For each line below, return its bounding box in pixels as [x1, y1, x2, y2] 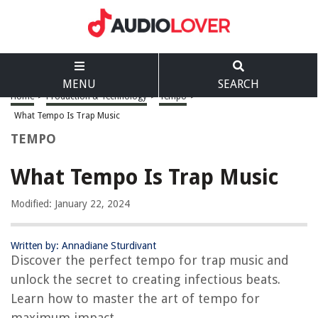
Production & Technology [46, 92, 147, 102]
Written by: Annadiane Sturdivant [11, 240, 156, 251]
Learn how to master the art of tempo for [11, 291, 260, 306]
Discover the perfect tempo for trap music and [11, 253, 289, 268]
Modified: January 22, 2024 [11, 198, 130, 209]
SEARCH [217, 77, 259, 91]
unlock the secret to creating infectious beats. [11, 272, 280, 287]
